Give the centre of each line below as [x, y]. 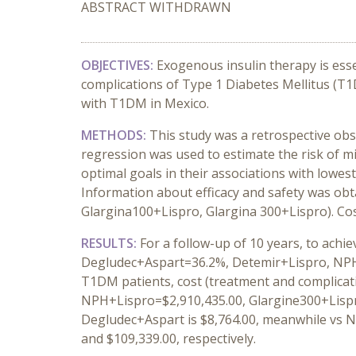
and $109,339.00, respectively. [168, 339]
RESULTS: [110, 243]
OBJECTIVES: [119, 65]
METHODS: [115, 135]
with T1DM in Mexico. [145, 103]
